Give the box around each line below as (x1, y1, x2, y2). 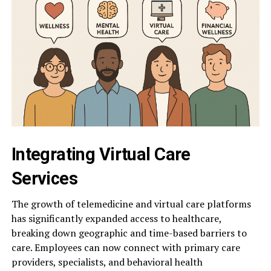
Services (11, 168, 78, 189)
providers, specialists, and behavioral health (11, 255, 203, 269)
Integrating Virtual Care (11, 144, 191, 165)
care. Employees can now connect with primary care (11, 241, 240, 255)
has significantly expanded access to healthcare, (11, 212, 221, 226)
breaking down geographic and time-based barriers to (11, 226, 247, 240)
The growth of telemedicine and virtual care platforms (11, 197, 251, 211)
